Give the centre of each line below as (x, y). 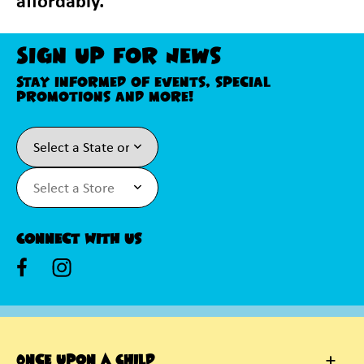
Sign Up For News (119, 56)
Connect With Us (79, 239)
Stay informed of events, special (143, 82)
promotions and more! (105, 97)
